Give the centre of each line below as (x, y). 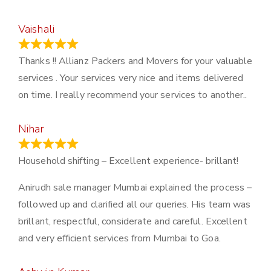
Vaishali (36, 29)
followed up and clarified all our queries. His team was (135, 205)
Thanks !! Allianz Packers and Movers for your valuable (135, 61)
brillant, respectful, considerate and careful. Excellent (133, 222)
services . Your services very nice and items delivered (131, 78)
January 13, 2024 (117, 144)
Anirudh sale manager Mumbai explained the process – (135, 188)
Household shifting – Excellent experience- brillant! (129, 161)
